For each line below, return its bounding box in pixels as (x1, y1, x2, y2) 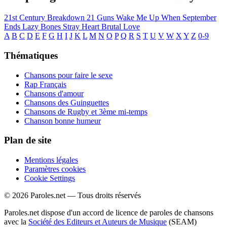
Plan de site (4, 135, 51, 146)
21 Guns (87, 13, 116, 22)
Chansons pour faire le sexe (24, 70, 112, 80)
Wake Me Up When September (116, 13, 216, 22)
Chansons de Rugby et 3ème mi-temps (24, 107, 147, 116)
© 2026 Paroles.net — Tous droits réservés (4, 191, 141, 200)
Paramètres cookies (24, 165, 86, 174)
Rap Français (24, 80, 66, 89)
